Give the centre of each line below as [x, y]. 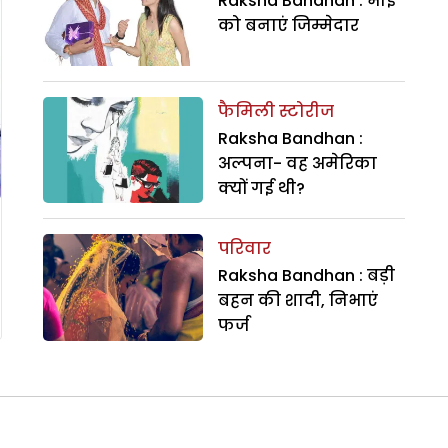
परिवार [244, 249]
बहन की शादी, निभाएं [297, 301]
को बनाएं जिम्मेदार [288, 25]
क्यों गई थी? [261, 188]
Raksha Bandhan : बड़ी [306, 276]
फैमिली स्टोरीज [275, 111]
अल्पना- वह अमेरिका [297, 163]
